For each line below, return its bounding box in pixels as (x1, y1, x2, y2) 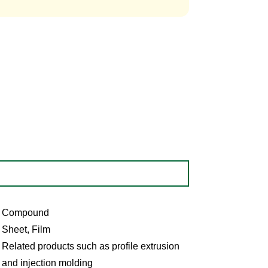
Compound (1, 207, 49, 218)
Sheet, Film (1, 224, 50, 234)
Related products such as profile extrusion (1, 240, 179, 251)
